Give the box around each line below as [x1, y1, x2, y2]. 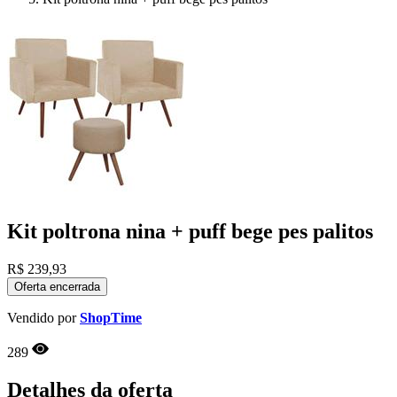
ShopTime [80, 309, 142, 325]
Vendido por [7, 309, 80, 325]
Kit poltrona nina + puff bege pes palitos [7, 219, 373, 243]
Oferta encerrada [14, 279, 100, 293]
